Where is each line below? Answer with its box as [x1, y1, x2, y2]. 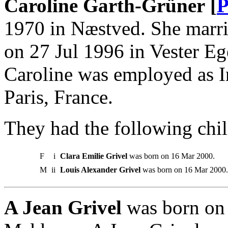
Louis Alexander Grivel [60, 165, 140, 174]
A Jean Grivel [4, 196, 122, 218]
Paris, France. [4, 85, 113, 108]
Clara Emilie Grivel [60, 151, 127, 160]
